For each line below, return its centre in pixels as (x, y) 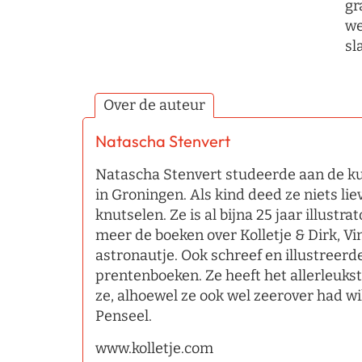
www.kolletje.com (154, 348)
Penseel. (125, 316)
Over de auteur (154, 105)
